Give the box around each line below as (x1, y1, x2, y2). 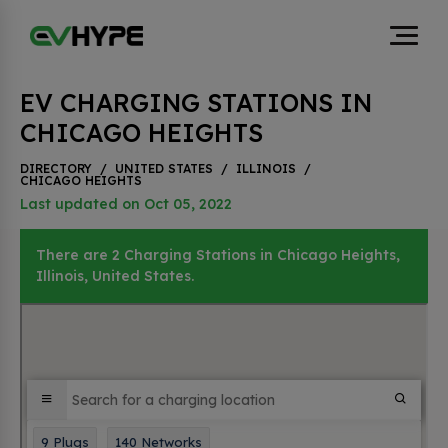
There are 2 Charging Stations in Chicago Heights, (36, 246, 400, 264)
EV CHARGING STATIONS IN (20, 87, 372, 118)
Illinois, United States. (36, 267, 194, 285)
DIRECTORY (20, 161, 92, 176)
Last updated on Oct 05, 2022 (20, 195, 232, 213)
